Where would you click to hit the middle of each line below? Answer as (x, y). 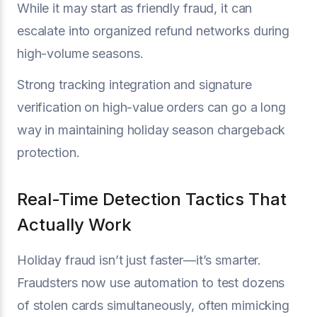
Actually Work (74, 225)
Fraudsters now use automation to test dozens (151, 283)
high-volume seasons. (80, 53)
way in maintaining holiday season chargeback (151, 130)
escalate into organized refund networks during (154, 31)
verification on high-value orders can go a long (151, 107)
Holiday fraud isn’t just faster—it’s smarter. (139, 260)
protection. (48, 152)
